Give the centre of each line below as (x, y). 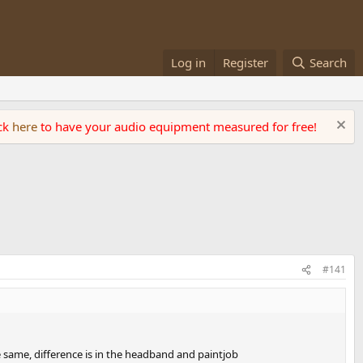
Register (246, 62)
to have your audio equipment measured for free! (179, 126)
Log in (189, 62)
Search (328, 62)
